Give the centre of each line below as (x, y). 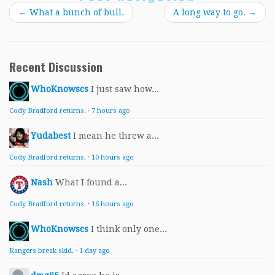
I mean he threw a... (116, 135)
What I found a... (91, 182)
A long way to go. (211, 12)
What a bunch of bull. (76, 12)
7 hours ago (111, 110)
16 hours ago (113, 204)
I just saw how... (125, 89)
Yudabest (51, 135)
